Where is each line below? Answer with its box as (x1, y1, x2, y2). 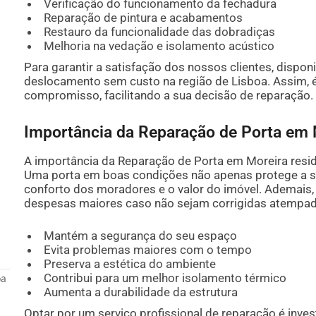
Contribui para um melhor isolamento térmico (44, 271, 287, 285)
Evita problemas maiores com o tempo (44, 243, 253, 257)
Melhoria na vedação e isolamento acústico (44, 39, 275, 54)
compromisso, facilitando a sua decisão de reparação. (23, 88, 313, 103)
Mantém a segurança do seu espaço (44, 229, 238, 243)
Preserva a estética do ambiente (44, 257, 217, 271)
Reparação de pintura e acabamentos (44, 11, 243, 25)
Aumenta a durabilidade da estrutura (44, 285, 238, 299)
